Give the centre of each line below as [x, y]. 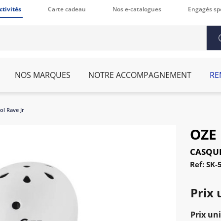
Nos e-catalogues [137, 9]
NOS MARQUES [42, 75]
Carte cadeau [67, 9]
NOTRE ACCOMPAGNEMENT [140, 75]
